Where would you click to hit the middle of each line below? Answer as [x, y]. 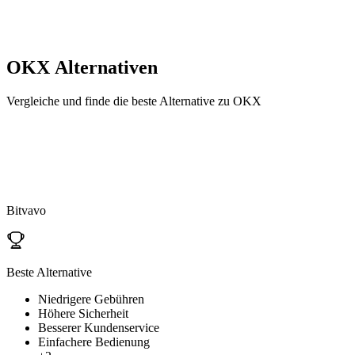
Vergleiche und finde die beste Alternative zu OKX [134, 101]
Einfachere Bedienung [94, 342]
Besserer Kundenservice [99, 327]
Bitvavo [26, 210]
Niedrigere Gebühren [91, 299]
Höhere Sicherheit [83, 313]
